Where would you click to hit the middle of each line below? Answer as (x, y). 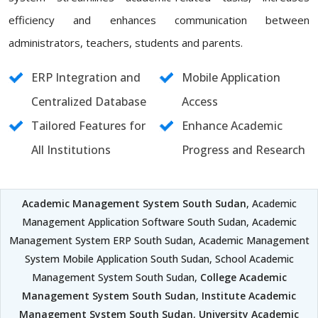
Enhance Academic (232, 126)
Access (200, 102)
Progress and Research (243, 150)
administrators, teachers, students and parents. (126, 43)
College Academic (243, 277)
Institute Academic (249, 296)
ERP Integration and (86, 77)
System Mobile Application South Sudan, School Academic (159, 259)
